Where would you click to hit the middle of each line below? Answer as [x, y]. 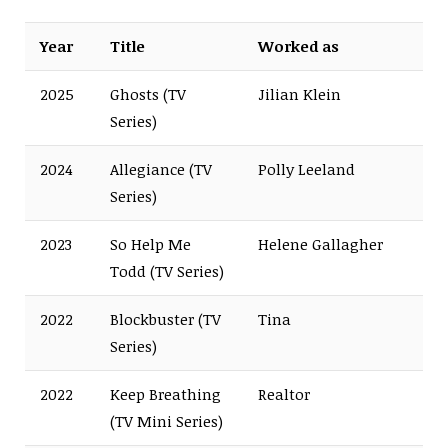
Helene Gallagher [320, 243]
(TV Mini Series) [166, 420]
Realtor [284, 393]
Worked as [298, 45]
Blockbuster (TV [165, 318]
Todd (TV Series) [167, 270]
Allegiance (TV [161, 168]
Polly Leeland [306, 168]
